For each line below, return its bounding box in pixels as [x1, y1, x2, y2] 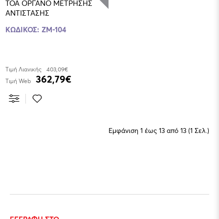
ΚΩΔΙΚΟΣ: [5, 24, 39, 34]
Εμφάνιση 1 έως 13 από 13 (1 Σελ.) [109, 125, 209, 135]
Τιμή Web [5, 77, 31, 85]
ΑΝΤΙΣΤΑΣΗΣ [5, 7, 49, 18]
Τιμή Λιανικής [5, 65, 42, 73]
